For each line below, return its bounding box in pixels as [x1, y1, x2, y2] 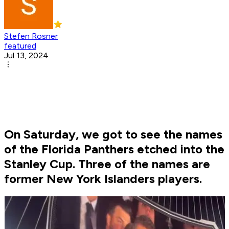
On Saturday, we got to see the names [4, 127, 222, 142]
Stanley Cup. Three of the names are [4, 156, 210, 172]
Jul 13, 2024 [4, 51, 49, 61]
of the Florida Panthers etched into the [4, 142, 224, 157]
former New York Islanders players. [4, 171, 202, 187]
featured [4, 41, 36, 51]
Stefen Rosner [4, 31, 58, 41]
